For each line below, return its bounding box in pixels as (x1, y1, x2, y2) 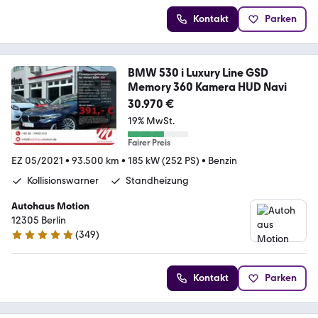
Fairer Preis (127, 138, 170, 148)
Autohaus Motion (11, 200, 89, 213)
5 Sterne (11, 234, 48, 247)
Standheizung (126, 175, 189, 187)
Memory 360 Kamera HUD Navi (127, 80, 287, 94)
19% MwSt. (127, 115, 175, 128)
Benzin (208, 155, 237, 168)
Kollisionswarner (27, 175, 99, 187)
